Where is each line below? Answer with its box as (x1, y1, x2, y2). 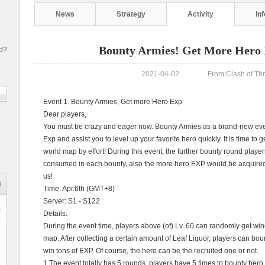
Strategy (117, 10, 146, 18)
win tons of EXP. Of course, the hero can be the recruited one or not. (43, 247, 258, 255)
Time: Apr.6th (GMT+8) (43, 185, 115, 193)
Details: (43, 209, 67, 218)
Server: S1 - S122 (43, 197, 100, 205)
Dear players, (43, 110, 86, 118)
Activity (188, 10, 214, 18)
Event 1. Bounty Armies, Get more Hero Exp (43, 98, 182, 106)
